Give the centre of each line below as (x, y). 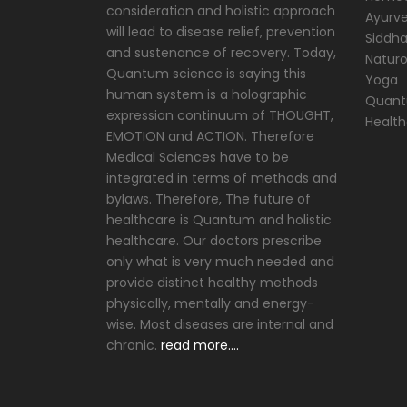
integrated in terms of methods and (222, 178)
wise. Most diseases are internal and (220, 324)
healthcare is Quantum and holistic (219, 220)
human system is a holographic (207, 94)
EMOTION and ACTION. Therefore (210, 136)
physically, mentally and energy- (210, 303)
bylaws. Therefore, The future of (208, 199)
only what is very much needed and (220, 262)
